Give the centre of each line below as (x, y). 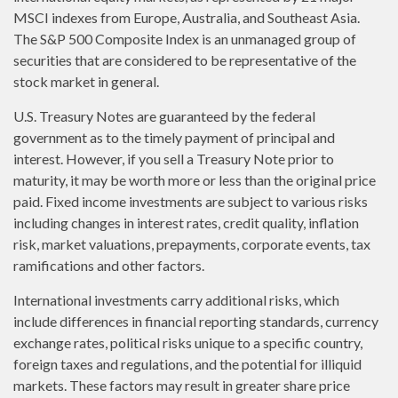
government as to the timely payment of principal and (174, 137)
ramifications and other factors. (109, 265)
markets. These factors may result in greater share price (182, 385)
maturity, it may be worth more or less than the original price (195, 180)
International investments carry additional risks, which (176, 300)
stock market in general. (86, 81)
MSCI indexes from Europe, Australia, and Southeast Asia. (187, 17)
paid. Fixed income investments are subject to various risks (191, 201)
